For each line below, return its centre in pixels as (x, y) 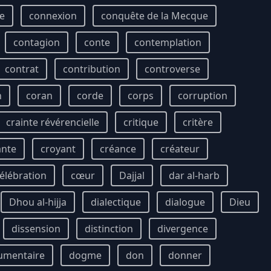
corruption (203, 96)
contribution (92, 69)
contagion (37, 42)
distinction (109, 229)
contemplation (168, 42)
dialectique (116, 202)
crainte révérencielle (53, 122)
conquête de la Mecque (155, 16)
